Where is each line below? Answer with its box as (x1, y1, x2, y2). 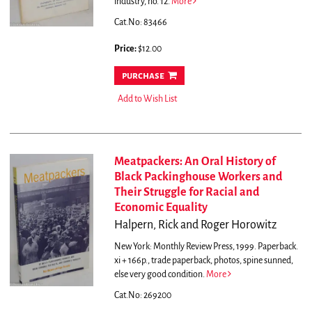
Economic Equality (114, 201, 208, 214)
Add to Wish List (117, 94, 177, 104)
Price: (114, 44, 138, 54)
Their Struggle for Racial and (114, 186, 259, 199)
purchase (121, 70, 164, 81)
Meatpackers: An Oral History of (114, 155, 276, 169)
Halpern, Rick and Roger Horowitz (114, 219, 276, 232)
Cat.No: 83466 (114, 17, 167, 28)
